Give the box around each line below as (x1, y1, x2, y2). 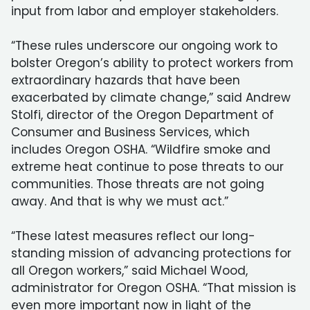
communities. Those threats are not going (11, 176, 264, 192)
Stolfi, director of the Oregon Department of (11, 107, 274, 123)
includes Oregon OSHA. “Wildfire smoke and (11, 141, 271, 158)
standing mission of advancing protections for (11, 245, 291, 262)
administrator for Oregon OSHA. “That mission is (11, 280, 296, 296)
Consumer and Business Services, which (11, 124, 250, 140)
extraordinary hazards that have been (11, 72, 240, 89)
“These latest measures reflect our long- (11, 228, 255, 244)
